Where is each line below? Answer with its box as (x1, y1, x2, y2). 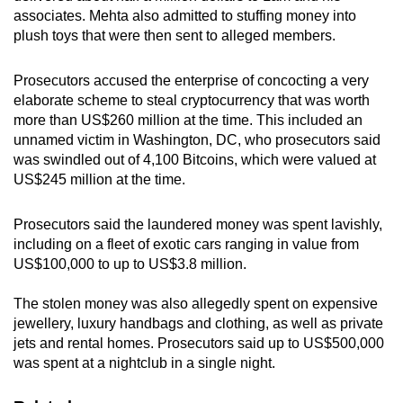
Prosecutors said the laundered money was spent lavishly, (13, 216, 382, 232)
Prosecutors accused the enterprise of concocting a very (13, 72, 369, 88)
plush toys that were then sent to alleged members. (13, 27, 336, 43)
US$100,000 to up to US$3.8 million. (13, 255, 254, 272)
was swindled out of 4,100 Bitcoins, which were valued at (13, 151, 376, 167)
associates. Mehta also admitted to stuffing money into (13, 7, 356, 23)
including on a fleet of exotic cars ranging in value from (13, 236, 359, 252)
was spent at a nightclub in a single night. (13, 354, 275, 371)
